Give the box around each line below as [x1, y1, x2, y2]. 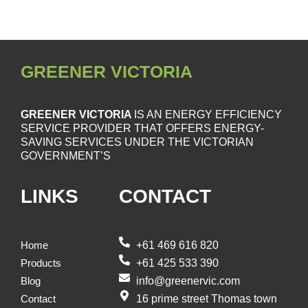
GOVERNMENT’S [21, 150, 111, 162]
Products [21, 257, 61, 269]
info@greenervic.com [135, 274, 240, 287]
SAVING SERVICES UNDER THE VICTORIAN [21, 136, 254, 148]
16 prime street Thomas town [135, 292, 277, 305]
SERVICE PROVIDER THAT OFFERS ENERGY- [21, 122, 264, 135]
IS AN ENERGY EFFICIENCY [134, 109, 282, 121]
